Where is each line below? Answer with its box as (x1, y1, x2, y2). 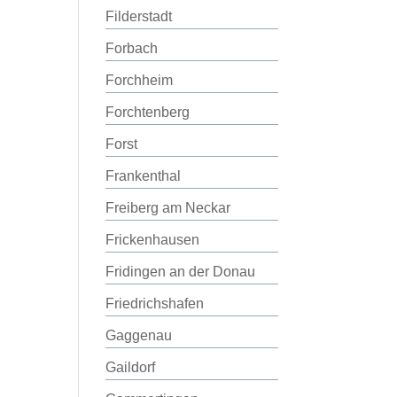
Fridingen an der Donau (105, 264, 256, 279)
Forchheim (105, 73, 174, 88)
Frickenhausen (105, 232, 200, 247)
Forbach (105, 41, 159, 56)
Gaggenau (105, 328, 173, 343)
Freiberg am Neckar (105, 200, 231, 215)
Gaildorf (105, 360, 156, 375)
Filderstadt (105, 9, 173, 24)
